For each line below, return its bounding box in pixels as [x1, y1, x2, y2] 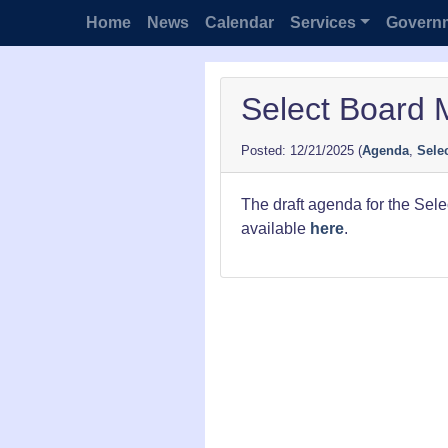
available [240, 220, 310, 238]
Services [290, 14, 356, 31]
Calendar [205, 14, 274, 31]
